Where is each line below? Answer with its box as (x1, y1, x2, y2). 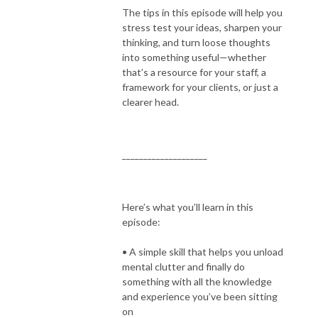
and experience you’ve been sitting (122, 290, 278, 302)
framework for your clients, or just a (122, 80, 278, 93)
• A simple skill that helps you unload (122, 245, 283, 258)
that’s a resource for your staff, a (122, 65, 266, 78)
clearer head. (122, 95, 179, 108)
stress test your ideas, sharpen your (122, 21, 282, 33)
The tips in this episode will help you (122, 6, 283, 18)
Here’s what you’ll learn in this (122, 200, 253, 213)
